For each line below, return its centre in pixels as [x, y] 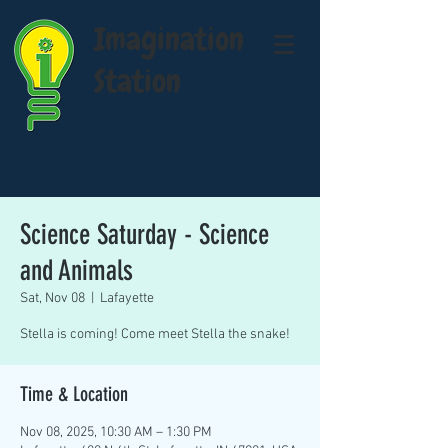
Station [137, 81]
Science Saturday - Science [144, 234]
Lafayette [127, 298]
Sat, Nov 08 [52, 298]
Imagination [169, 39]
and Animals [76, 270]
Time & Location [74, 394]
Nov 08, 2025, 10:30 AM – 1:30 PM [116, 432]
